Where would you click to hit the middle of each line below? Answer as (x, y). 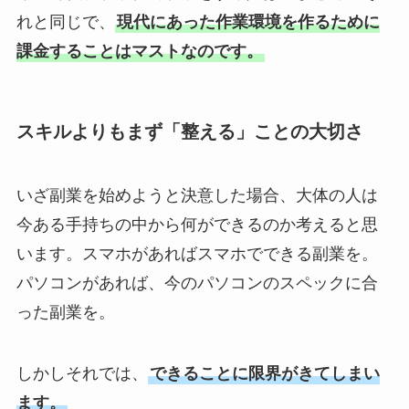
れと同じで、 (65, 22)
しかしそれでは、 (82, 374)
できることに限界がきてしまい (264, 374)
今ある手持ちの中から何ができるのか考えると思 (197, 224)
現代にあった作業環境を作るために (248, 22)
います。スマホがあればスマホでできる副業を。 (197, 253)
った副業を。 (65, 312)
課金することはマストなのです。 (139, 52)
